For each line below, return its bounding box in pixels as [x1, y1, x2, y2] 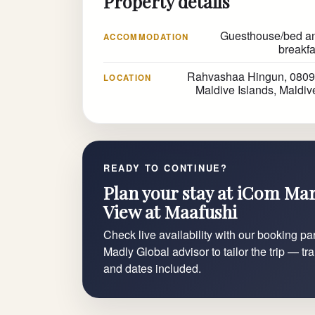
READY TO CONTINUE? [103, 162, 229, 175]
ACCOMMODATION [103, 30, 189, 43]
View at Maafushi [103, 200, 237, 224]
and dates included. [103, 260, 201, 277]
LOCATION [103, 71, 152, 84]
